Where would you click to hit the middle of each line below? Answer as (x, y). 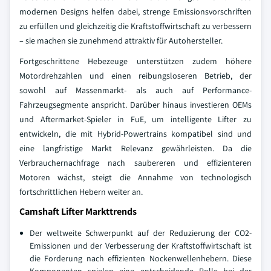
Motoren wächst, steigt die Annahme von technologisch (135, 177)
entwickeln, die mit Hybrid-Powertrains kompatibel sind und (135, 134)
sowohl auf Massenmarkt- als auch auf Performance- (135, 90)
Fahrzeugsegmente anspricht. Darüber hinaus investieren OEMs (135, 105)
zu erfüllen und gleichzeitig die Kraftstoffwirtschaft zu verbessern (135, 26)
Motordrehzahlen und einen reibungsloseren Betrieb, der (135, 76)
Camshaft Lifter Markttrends (78, 211)
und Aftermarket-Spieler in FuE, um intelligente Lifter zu (135, 119)
